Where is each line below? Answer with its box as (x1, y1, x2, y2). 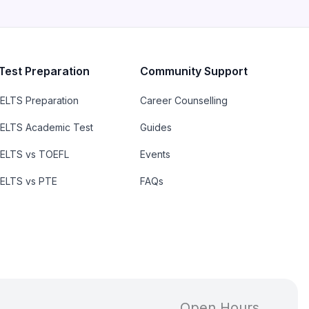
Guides (139, 121, 172, 134)
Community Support (139, 64, 248, 79)
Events (139, 148, 170, 161)
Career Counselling (139, 94, 228, 107)
